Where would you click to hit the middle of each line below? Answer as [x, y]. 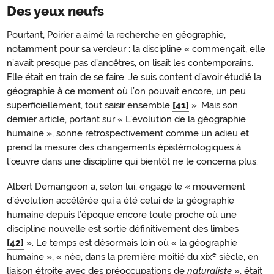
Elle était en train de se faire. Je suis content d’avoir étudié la [134, 77]
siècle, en [238, 257]
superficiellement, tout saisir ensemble [88, 106]
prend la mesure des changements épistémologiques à [124, 148]
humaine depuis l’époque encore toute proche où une [122, 215]
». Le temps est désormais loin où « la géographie [132, 243]
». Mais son [213, 106]
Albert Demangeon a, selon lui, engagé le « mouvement [126, 187]
